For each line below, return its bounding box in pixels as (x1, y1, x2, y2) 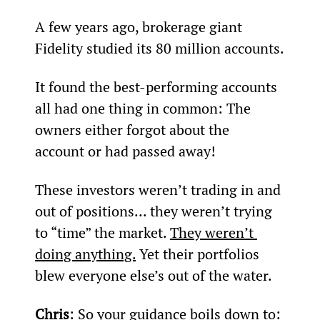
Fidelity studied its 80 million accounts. (34, 38, 284, 58)
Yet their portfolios (135, 244, 263, 264)
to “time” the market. (34, 222, 170, 242)
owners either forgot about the (34, 119, 233, 139)
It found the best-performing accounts (34, 76, 281, 96)
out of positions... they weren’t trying (34, 201, 276, 221)
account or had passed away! (34, 141, 216, 161)
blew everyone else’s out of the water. (34, 265, 272, 285)
